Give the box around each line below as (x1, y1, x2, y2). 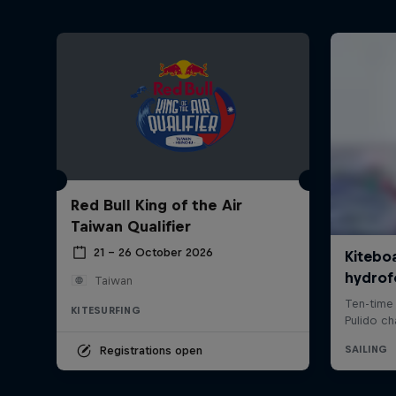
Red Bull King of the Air (71, 195, 242, 214)
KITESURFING (71, 304, 141, 316)
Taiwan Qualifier (71, 217, 191, 235)
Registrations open (99, 343, 202, 357)
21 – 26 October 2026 (94, 246, 213, 260)
